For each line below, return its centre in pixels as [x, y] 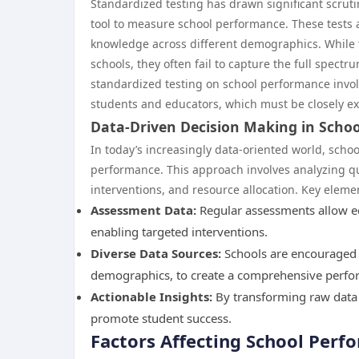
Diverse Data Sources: [156, 253]
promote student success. [161, 318]
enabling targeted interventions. [179, 232]
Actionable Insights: [151, 296]
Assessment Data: [143, 210]
